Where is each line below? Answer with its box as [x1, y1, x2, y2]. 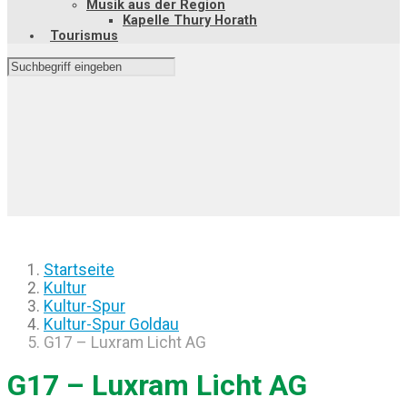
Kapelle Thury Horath [123, 13, 257, 29]
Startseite [44, 261, 114, 280]
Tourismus [50, 28, 118, 45]
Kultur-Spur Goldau [44, 315, 179, 334]
